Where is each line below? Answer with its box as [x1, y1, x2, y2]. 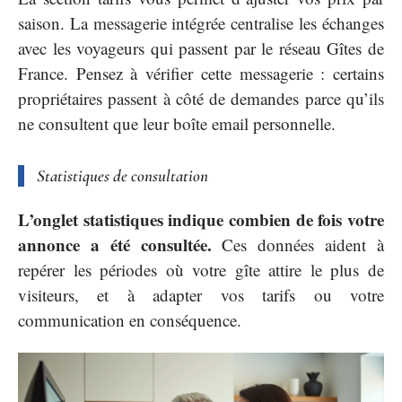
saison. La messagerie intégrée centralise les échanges [18, 12, 384, 35]
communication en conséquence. [18, 308, 241, 331]
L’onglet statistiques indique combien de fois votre [18, 206, 384, 232]
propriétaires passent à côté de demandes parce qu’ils [18, 87, 384, 110]
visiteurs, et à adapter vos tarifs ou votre [18, 283, 384, 306]
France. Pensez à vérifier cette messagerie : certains [18, 62, 384, 85]
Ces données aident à [211, 232, 385, 256]
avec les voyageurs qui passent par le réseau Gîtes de [18, 37, 384, 60]
